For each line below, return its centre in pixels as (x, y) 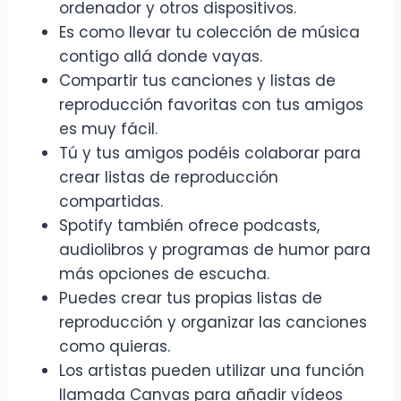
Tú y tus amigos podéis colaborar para (210, 154)
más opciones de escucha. (164, 274)
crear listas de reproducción (169, 178)
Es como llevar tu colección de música (209, 33)
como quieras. (115, 347)
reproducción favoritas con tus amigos (211, 105)
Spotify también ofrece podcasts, (189, 226)
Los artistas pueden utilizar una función (212, 371)
